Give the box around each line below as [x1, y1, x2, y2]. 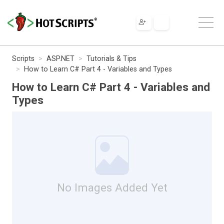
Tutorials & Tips [86, 54, 136, 63]
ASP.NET [46, 54, 74, 63]
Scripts [12, 54, 34, 63]
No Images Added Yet [56, 180, 167, 194]
